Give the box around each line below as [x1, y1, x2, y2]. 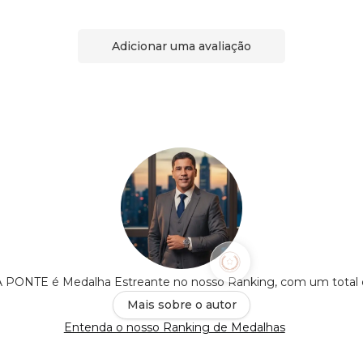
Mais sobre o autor [126, 297, 237, 313]
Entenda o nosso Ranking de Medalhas [63, 320, 285, 335]
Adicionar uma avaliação [112, 38, 251, 53]
